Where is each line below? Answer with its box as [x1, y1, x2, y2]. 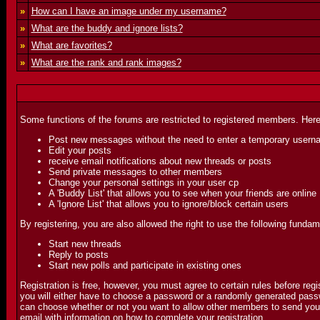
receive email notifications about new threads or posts [48, 156, 271, 166]
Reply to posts [48, 249, 109, 260]
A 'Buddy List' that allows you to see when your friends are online [48, 188, 316, 199]
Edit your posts [48, 145, 111, 156]
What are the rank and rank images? [31, 57, 181, 68]
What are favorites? [31, 40, 112, 51]
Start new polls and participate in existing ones [48, 260, 241, 271]
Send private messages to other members [48, 166, 222, 177]
